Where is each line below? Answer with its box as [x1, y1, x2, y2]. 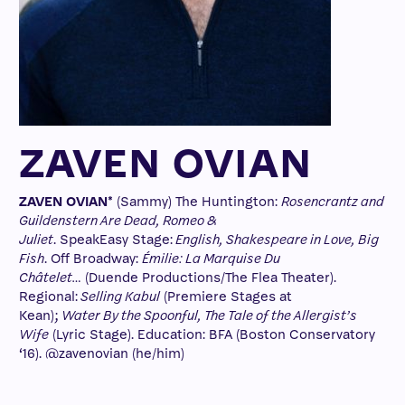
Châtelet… [19, 269, 85, 287]
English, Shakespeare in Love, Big [173, 231, 379, 249]
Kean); [19, 307, 61, 325]
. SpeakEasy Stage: [53, 231, 173, 249]
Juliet [19, 231, 53, 249]
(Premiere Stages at [160, 288, 292, 306]
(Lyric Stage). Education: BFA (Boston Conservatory [49, 326, 375, 344]
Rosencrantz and [281, 193, 384, 211]
